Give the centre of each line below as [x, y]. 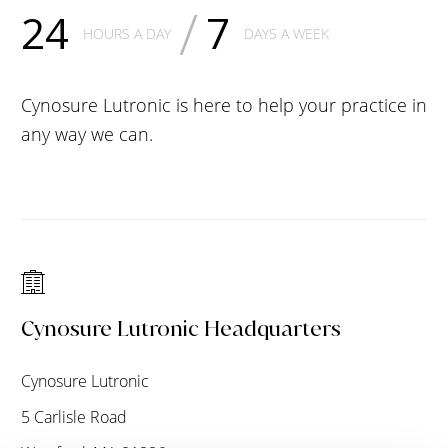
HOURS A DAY [127, 33]
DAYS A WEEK [286, 33]
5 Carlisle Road [74, 417]
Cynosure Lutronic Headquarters [181, 328]
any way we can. [87, 134]
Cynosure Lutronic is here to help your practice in [224, 105]
